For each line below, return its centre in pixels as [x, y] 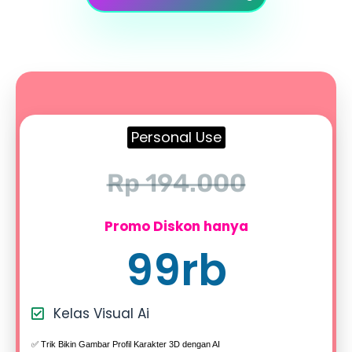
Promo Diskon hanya [176, 227]
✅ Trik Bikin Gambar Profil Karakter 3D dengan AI [126, 345]
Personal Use [176, 137]
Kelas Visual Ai [101, 314]
